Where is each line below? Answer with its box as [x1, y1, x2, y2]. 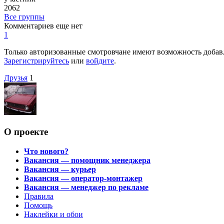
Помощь [24, 200, 52, 209]
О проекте [4, 126, 48, 137]
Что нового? [24, 146, 68, 155]
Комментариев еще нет [4, 21, 82, 30]
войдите [86, 56, 114, 65]
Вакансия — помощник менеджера [24, 155, 150, 164]
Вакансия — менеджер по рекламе [24, 182, 148, 191]
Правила [24, 191, 53, 200]
